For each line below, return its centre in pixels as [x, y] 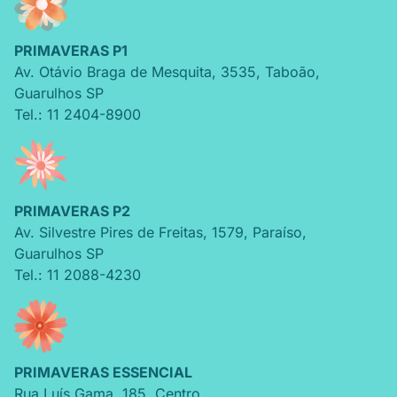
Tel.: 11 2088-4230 [78, 275]
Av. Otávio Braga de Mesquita [113, 71]
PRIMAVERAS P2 [72, 211]
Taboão [290, 71]
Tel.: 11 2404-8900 [78, 114]
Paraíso [277, 233]
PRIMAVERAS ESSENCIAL [103, 372]
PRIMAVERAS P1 [71, 50]
